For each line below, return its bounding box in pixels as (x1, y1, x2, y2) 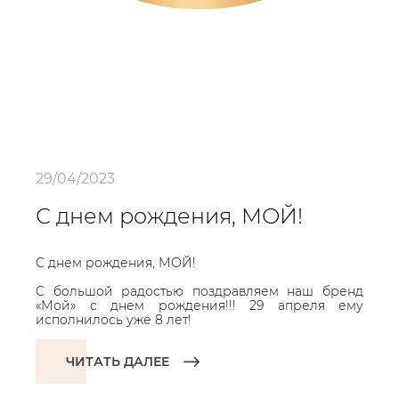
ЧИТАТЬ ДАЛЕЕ (66, 354, 169, 370)
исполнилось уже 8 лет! (36, 312, 191, 328)
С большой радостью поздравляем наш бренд (36, 283, 363, 299)
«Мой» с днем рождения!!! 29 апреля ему (36, 297, 363, 313)
